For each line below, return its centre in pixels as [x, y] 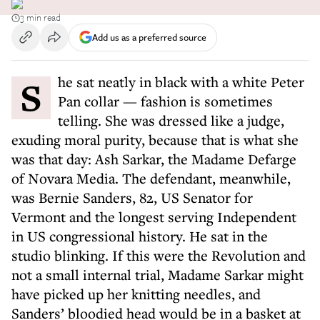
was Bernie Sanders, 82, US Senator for [132, 197]
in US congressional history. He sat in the [140, 236]
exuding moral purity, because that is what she [155, 140]
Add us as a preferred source [149, 37]
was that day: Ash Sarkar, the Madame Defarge [154, 159]
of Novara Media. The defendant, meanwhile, [151, 178]
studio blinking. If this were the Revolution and [159, 255]
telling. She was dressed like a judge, [171, 120]
